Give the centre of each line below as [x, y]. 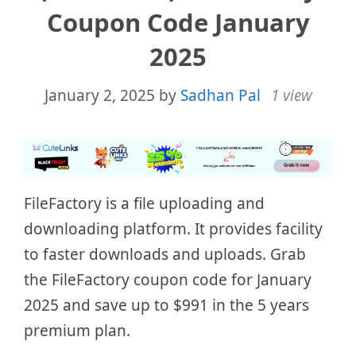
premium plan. [77, 331]
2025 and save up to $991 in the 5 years [166, 306]
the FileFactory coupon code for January [168, 280]
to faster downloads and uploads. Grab [165, 255]
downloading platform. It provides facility [173, 229]
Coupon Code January [178, 23]
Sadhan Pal [220, 95]
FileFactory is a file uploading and [144, 204]
